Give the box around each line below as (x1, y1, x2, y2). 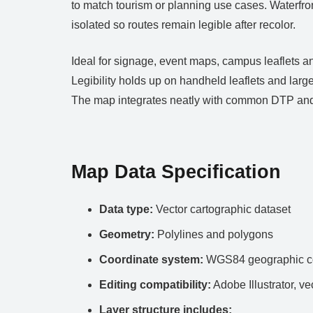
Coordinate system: (99, 254, 203, 266)
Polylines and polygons (154, 228, 273, 241)
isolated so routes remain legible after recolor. (71, 19, 296, 31)
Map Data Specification (71, 161, 281, 183)
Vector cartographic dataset (153, 203, 291, 216)
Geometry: (99, 228, 154, 241)
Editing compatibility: (99, 279, 211, 291)
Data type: (99, 203, 153, 216)
